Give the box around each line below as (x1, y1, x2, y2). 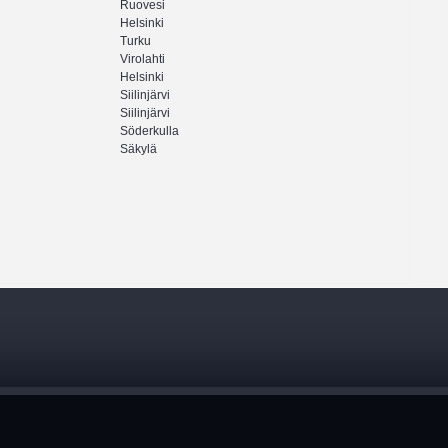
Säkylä (120, 142, 157, 157)
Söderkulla (120, 124, 179, 139)
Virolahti (120, 52, 165, 67)
